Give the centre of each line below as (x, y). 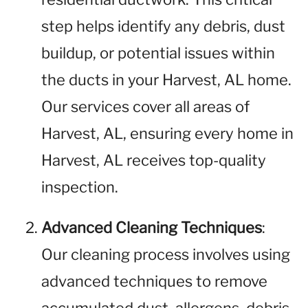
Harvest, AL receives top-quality (154, 160)
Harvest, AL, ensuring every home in (167, 133)
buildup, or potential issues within (158, 53)
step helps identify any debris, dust (163, 26)
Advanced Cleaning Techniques (152, 228)
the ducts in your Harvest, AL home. (166, 80)
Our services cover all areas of (145, 107)
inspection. (80, 187)
